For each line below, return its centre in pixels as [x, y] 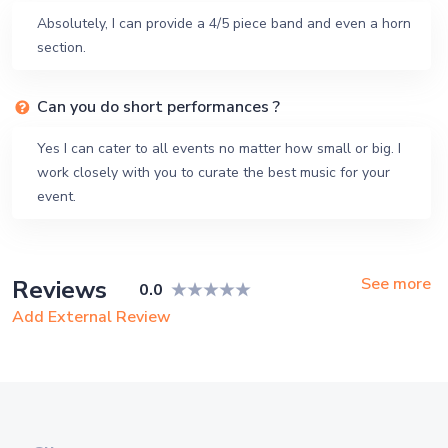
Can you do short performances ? [158, 107]
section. [61, 47]
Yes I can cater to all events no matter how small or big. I [219, 148]
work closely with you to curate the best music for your [213, 172]
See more [396, 284]
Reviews [59, 290]
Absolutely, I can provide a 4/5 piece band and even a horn [224, 23]
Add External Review [91, 317]
